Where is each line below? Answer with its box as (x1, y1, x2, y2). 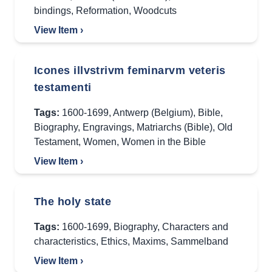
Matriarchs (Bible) (137, 122, 212, 132)
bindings (34, 5, 71, 16)
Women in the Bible (121, 137, 206, 147)
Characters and (162, 222, 228, 232)
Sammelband (171, 236, 228, 246)
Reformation (76, 5, 129, 16)
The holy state (34, 195, 112, 208)
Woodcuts (134, 5, 177, 16)
